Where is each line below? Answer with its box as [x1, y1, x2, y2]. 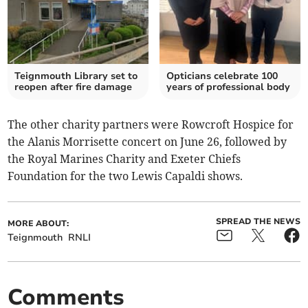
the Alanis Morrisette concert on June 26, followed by [8, 135, 287, 149]
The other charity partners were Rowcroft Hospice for [8, 118, 294, 132]
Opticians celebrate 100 [166, 69, 278, 83]
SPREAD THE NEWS [215, 216, 300, 228]
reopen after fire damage [14, 80, 133, 94]
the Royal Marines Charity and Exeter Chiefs [8, 152, 241, 166]
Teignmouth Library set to [14, 69, 138, 83]
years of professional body [166, 80, 290, 94]
